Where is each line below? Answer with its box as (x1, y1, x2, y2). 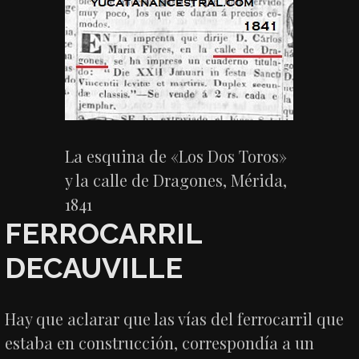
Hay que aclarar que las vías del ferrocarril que (5, 307, 345, 329)
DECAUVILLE (5, 250, 184, 284)
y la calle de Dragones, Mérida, (65, 168, 288, 191)
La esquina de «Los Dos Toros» (65, 144, 288, 167)
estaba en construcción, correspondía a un (5, 331, 315, 353)
